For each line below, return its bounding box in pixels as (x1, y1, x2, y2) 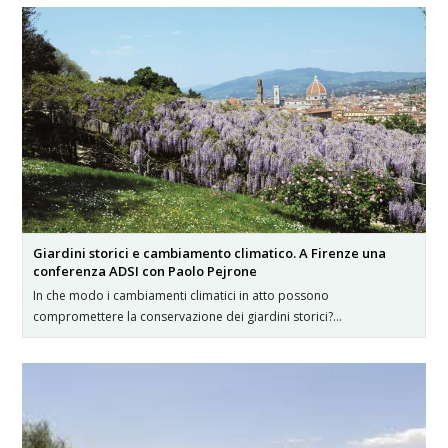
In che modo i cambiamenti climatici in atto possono (33, 286, 330, 304)
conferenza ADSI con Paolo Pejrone (33, 261, 258, 280)
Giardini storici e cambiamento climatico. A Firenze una (33, 243, 387, 262)
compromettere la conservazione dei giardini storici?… (33, 307, 343, 325)
